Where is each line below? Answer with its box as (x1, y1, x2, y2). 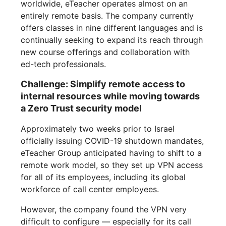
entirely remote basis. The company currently (21, 11, 194, 21)
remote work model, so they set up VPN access (21, 160, 203, 171)
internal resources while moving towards (21, 91, 200, 102)
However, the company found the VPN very (21, 204, 187, 215)
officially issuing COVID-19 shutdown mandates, (21, 136, 204, 146)
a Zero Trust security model (21, 103, 142, 114)
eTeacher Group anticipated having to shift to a (21, 148, 202, 158)
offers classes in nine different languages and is (21, 23, 203, 33)
